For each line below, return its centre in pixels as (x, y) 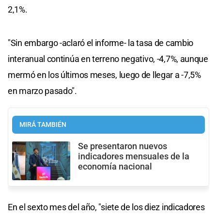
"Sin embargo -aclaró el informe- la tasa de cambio (101, 43)
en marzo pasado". (42, 91)
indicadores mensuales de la (134, 156)
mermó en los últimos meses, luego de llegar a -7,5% (104, 75)
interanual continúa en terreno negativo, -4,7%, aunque (108, 59)
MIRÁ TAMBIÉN (43, 124)
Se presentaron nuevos (123, 146)
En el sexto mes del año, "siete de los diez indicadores (106, 207)
